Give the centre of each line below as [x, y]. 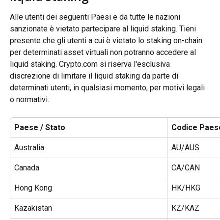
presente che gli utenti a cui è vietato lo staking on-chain [107, 40]
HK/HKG [186, 188]
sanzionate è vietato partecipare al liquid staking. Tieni [104, 28]
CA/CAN [186, 167]
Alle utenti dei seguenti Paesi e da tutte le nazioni [96, 17]
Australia [29, 147]
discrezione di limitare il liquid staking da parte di [95, 76]
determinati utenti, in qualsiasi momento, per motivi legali [108, 87]
